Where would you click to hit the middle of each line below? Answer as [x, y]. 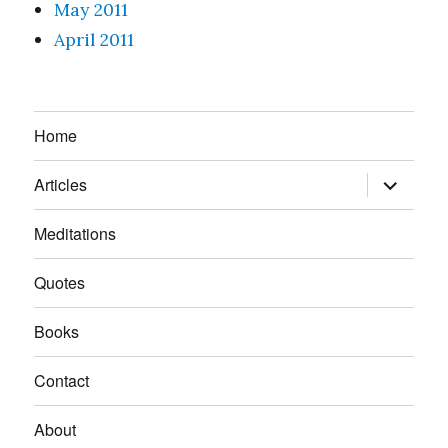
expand [395, 179]
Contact [62, 381]
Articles [61, 185]
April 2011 [94, 39]
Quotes [60, 283]
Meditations [75, 234]
